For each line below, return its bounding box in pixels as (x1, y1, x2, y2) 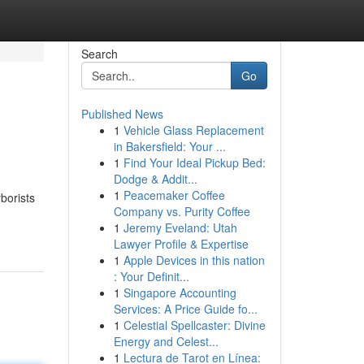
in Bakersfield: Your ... (113, 138, 226, 154)
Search (80, 45, 118, 62)
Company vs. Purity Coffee (113, 203, 250, 219)
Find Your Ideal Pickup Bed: (123, 154, 266, 171)
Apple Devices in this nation (123, 252, 265, 268)
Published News (80, 106, 163, 122)
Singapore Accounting (123, 284, 236, 301)
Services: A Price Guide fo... (113, 301, 258, 317)
